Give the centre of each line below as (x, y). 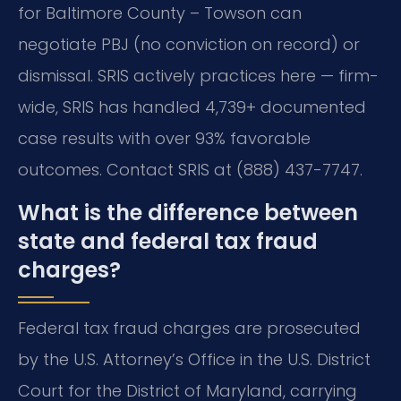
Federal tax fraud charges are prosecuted (189, 328)
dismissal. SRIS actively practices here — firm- (198, 76)
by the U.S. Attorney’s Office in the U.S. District (194, 359)
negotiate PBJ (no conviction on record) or (189, 45)
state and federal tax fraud (168, 241)
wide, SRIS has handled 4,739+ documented (192, 107)
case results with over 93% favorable (164, 139)
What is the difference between (188, 212)
